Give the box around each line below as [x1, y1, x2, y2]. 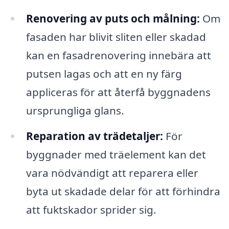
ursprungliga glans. [26, 103, 124, 118]
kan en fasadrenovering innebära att [26, 48, 211, 62]
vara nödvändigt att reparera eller [26, 165, 198, 180]
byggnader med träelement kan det [26, 147, 206, 162]
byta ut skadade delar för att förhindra [26, 184, 220, 198]
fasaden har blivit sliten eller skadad [26, 29, 206, 44]
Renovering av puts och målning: [26, 11, 200, 26]
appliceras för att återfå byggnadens [26, 84, 211, 99]
